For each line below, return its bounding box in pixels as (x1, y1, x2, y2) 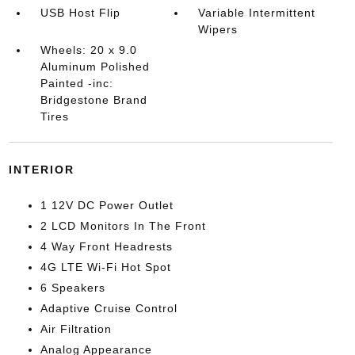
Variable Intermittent (198, 6, 316, 19)
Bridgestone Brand (40, 94, 147, 106)
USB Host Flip (40, 6, 120, 19)
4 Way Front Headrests (40, 240, 173, 253)
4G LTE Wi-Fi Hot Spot (40, 261, 171, 273)
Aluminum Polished (40, 60, 150, 73)
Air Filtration (40, 323, 112, 335)
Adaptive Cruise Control (40, 302, 177, 315)
